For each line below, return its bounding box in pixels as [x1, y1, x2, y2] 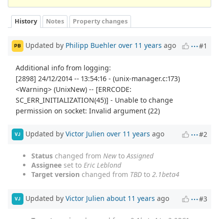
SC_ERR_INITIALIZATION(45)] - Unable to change [16, 95, 174, 105]
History [15, 17, 37, 26]
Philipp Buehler [66, 40, 116, 50]
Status [31, 151, 53, 160]
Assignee [31, 160, 62, 170]
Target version [31, 169, 80, 179]
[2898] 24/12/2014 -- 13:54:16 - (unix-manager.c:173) [16, 73, 180, 83]
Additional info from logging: [16, 63, 111, 72]
